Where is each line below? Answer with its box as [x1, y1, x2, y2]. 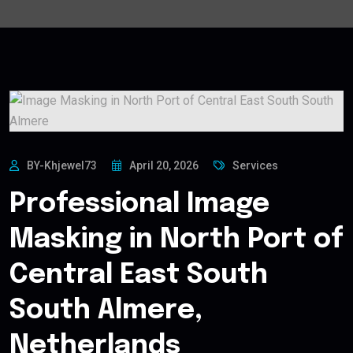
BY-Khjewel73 [27, 159, 97, 173]
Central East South [9, 262, 268, 290]
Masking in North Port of [9, 226, 344, 255]
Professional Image [9, 191, 269, 219]
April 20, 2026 [129, 159, 199, 173]
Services [232, 159, 278, 173]
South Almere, [9, 297, 203, 325]
